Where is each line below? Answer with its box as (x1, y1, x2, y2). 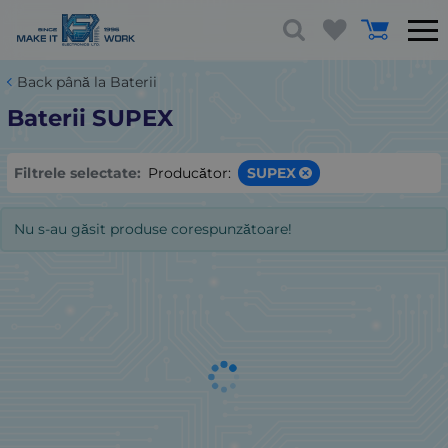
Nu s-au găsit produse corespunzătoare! (14, 220, 293, 239)
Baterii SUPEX (7, 104, 173, 132)
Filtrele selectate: (14, 163, 141, 182)
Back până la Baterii (17, 73, 157, 91)
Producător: (148, 163, 231, 182)
